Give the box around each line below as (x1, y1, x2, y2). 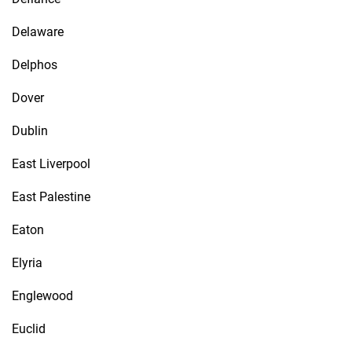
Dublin (12, 123, 48, 138)
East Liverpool (12, 156, 90, 171)
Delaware (12, 24, 64, 39)
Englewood (12, 288, 73, 303)
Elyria (12, 255, 42, 270)
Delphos (12, 57, 57, 72)
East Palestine (12, 189, 90, 204)
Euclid (12, 321, 46, 336)
